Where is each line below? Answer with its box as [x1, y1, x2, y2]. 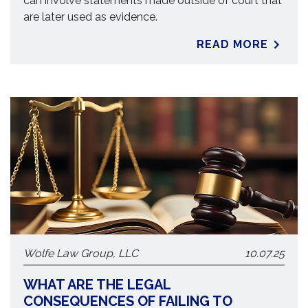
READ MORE [197, 38, 268, 51]
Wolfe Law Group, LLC [23, 247, 139, 260]
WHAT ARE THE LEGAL [23, 276, 171, 293]
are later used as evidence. [23, 10, 158, 23]
